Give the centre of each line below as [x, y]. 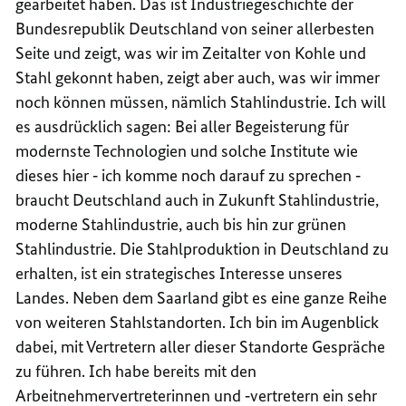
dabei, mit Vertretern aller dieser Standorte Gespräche [201, 346]
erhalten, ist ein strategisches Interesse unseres [179, 273]
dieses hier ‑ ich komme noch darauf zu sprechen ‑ [188, 175]
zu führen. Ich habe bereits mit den [136, 371]
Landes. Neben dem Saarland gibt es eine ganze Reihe [202, 297]
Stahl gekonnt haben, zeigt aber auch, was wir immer [198, 77]
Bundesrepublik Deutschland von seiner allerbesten [195, 28]
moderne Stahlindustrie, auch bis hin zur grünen [181, 224]
